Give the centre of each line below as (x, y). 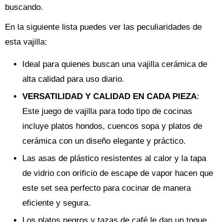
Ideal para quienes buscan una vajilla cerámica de (115, 64)
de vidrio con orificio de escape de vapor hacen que (118, 173)
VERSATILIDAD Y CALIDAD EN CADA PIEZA (110, 96)
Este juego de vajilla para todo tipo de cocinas (107, 111)
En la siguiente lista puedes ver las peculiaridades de (103, 27)
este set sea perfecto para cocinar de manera (107, 188)
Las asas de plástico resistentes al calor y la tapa (114, 158)
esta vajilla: (26, 42)
